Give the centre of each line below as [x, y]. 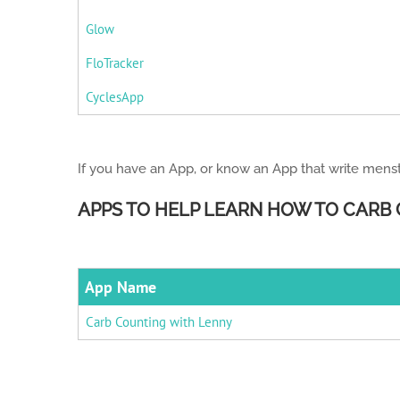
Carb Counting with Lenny [159, 322]
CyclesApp [115, 97]
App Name [121, 287]
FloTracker [115, 63]
